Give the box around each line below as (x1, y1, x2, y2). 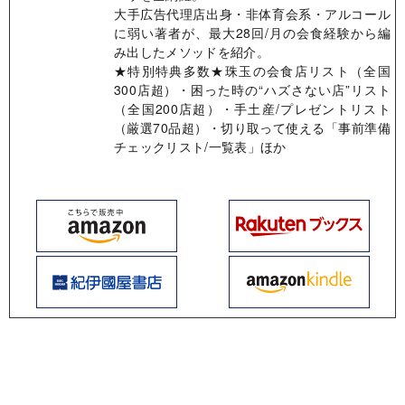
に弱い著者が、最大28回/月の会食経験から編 (114, 24, 391, 42)
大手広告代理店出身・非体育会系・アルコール (114, 5, 391, 24)
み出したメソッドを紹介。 (114, 42, 269, 61)
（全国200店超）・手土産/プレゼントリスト (114, 99, 391, 118)
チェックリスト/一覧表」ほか (114, 137, 287, 156)
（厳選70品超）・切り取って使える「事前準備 (114, 118, 391, 137)
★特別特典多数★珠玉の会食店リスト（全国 (114, 61, 391, 80)
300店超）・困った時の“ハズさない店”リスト (114, 80, 391, 99)
